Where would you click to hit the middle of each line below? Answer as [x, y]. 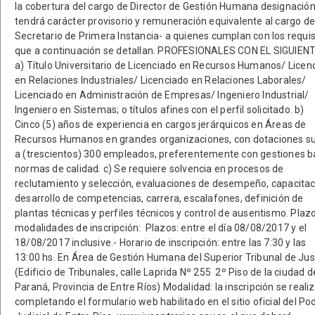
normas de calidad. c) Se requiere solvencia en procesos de [149, 169]
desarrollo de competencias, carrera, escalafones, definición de [159, 198]
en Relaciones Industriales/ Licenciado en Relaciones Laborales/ [161, 80]
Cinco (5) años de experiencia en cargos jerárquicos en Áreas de [161, 124]
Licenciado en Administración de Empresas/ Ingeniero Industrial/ [162, 95]
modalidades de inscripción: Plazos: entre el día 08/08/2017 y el [161, 228]
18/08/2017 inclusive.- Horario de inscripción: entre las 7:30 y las [161, 243]
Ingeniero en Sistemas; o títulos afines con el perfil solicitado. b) [160, 110]
